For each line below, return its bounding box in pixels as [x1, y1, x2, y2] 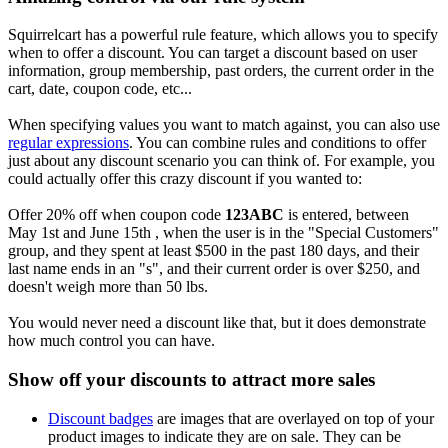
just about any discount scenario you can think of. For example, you [8, 152, 435, 170]
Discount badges [48, 409, 153, 427]
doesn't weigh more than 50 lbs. [8, 278, 208, 296]
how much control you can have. [8, 332, 215, 350]
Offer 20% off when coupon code [8, 206, 225, 224]
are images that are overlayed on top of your [153, 409, 434, 427]
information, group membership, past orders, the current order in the [8, 62, 434, 80]
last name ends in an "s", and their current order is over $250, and [8, 260, 420, 278]
